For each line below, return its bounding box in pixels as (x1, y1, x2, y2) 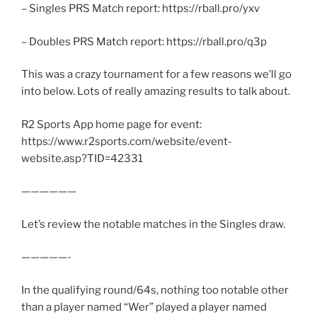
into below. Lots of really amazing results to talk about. (21, 85, 290, 98)
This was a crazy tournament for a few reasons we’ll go (21, 68, 292, 81)
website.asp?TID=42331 (21, 151, 143, 165)
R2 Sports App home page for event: (21, 117, 202, 131)
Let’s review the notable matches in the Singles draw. (21, 217, 285, 231)
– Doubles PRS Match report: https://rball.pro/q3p (21, 35, 267, 48)
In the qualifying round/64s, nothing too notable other (21, 283, 289, 296)
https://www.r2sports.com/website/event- (21, 134, 232, 148)
